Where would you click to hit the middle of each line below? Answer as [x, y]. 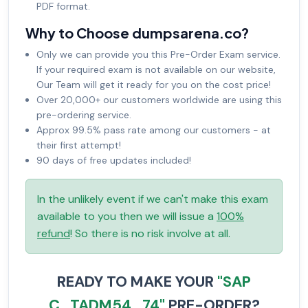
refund [54, 234]
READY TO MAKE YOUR [137, 282]
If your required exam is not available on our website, [156, 70]
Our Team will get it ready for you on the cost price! [154, 85]
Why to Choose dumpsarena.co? [137, 33]
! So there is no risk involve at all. [150, 234]
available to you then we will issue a [127, 217]
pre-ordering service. [84, 115]
